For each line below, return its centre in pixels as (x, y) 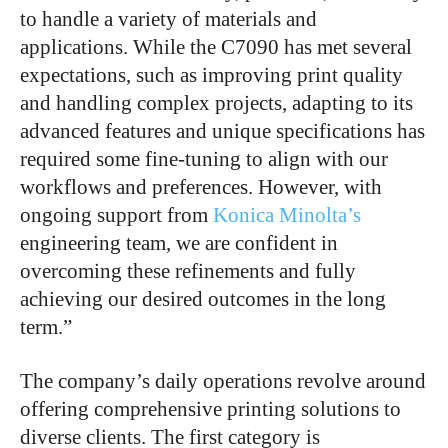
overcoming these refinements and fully (188, 271)
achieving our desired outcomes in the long (203, 299)
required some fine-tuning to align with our (204, 159)
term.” (46, 327)
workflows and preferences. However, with (201, 187)
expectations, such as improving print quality (211, 75)
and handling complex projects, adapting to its (216, 103)
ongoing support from (116, 215)
